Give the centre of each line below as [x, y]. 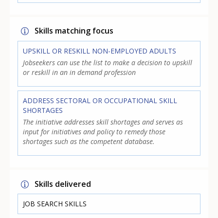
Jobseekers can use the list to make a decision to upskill [108, 62]
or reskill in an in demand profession [80, 72]
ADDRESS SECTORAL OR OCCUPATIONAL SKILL [100, 100]
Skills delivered [63, 184]
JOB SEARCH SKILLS [55, 203]
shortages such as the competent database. [89, 141]
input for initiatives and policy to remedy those [94, 131]
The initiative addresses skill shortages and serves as [103, 122]
